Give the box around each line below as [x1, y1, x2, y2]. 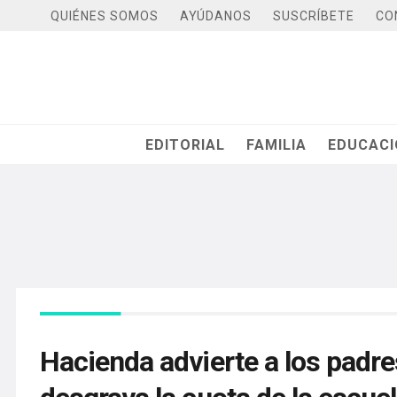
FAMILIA [246, 136, 307, 153]
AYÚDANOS [180, 8, 252, 23]
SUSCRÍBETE [273, 8, 354, 23]
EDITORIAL [145, 136, 226, 153]
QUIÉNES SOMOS [51, 8, 159, 23]
